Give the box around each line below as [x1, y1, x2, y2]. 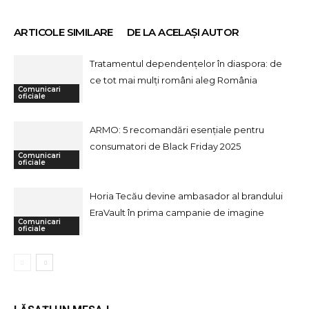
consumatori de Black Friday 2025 [90, 141, 241, 152]
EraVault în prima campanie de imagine [90, 207, 264, 218]
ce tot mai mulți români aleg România [90, 74, 257, 86]
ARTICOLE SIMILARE [14, 26, 113, 39]
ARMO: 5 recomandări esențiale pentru [90, 124, 264, 135]
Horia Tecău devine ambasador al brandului [90, 190, 283, 201]
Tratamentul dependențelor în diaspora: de [90, 58, 282, 69]
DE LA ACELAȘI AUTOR [126, 26, 239, 39]
